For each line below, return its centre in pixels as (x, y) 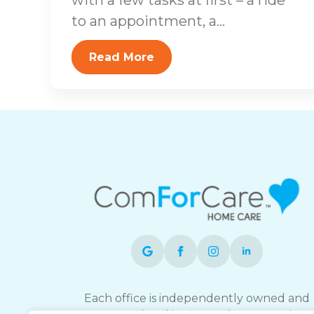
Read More (122, 57)
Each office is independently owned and (197, 299)
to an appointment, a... (148, 21)
